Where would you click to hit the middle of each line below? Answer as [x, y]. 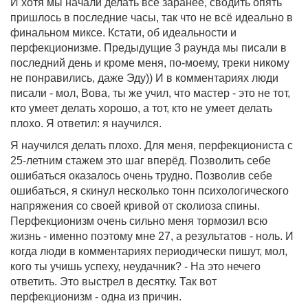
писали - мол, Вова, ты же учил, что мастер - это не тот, [150, 93]
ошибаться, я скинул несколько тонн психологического [150, 191]
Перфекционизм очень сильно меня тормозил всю [139, 221]
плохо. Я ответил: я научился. [86, 123]
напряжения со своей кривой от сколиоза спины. [135, 206]
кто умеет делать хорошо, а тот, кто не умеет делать [141, 108]
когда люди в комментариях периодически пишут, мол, [149, 251]
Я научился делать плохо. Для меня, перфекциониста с [152, 145]
